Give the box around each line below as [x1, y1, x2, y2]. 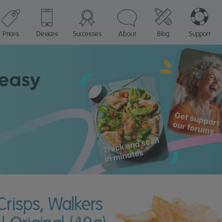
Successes [72, 30, 102, 38]
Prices [2, 30, 19, 38]
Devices [36, 30, 58, 38]
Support [188, 30, 210, 38]
